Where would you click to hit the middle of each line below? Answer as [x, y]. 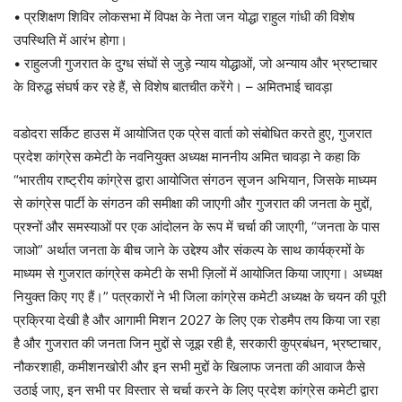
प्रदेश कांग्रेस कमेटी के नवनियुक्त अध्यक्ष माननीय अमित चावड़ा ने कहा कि [187, 157]
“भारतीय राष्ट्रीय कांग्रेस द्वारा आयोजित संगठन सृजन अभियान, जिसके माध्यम [195, 180]
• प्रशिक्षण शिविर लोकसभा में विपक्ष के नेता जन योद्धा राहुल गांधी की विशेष [184, 17]
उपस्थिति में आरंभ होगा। [70, 40]
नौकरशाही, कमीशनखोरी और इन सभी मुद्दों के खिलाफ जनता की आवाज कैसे [189, 367]
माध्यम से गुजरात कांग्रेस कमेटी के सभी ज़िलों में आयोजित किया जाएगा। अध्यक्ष [198, 273]
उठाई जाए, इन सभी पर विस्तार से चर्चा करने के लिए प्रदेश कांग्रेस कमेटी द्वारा [196, 390]
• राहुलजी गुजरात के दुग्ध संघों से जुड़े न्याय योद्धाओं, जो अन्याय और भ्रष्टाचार [196, 63]
